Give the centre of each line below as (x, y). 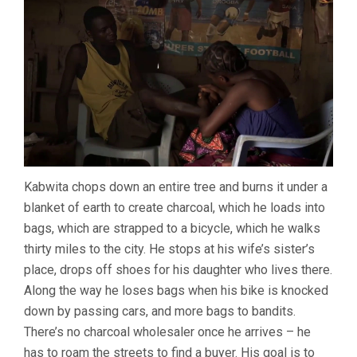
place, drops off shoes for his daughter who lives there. (178, 269)
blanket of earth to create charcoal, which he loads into (175, 207)
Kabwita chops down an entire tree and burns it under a (176, 186)
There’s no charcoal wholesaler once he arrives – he (167, 331)
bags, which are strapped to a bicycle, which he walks (172, 228)
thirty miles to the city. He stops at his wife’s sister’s (169, 249)
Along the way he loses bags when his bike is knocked (176, 290)
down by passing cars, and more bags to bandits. (160, 311)
